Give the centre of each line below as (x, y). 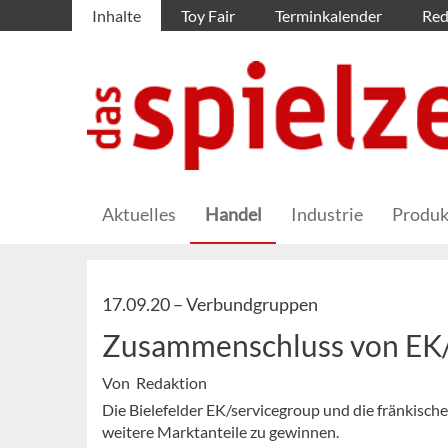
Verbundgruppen (252, 304)
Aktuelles (139, 214)
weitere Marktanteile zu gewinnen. (220, 432)
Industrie (327, 214)
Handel (233, 214)
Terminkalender (328, 15)
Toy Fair (208, 15)
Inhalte (116, 15)
